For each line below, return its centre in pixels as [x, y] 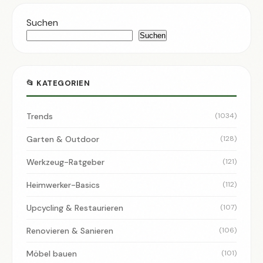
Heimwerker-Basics [63, 185]
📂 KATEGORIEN [58, 83]
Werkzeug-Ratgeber [65, 162]
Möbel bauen [52, 253]
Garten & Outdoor [63, 139]
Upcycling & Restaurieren [75, 208]
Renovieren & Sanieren [70, 230]
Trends [40, 116]
